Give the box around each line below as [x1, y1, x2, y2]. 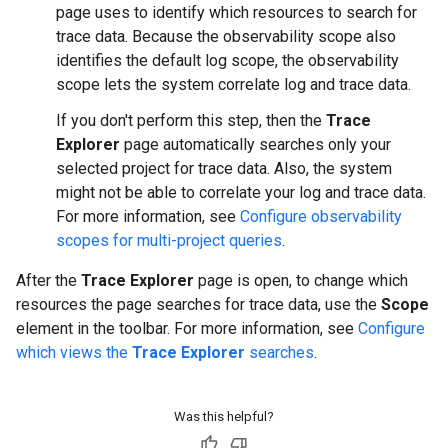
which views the [16, 343, 132, 362]
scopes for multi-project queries [56, 231, 282, 250]
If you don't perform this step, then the [56, 111, 326, 130]
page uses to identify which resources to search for [56, 3, 417, 22]
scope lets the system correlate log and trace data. [56, 75, 411, 94]
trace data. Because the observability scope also [56, 27, 396, 46]
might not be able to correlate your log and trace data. [56, 183, 426, 202]
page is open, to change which [194, 271, 408, 290]
